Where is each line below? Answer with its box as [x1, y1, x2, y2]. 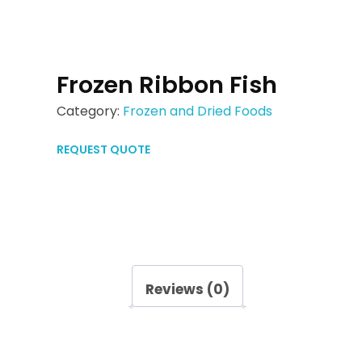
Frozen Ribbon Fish [57, 69, 277, 101]
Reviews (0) [145, 280, 229, 300]
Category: [57, 102, 123, 120]
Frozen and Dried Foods [123, 102, 272, 120]
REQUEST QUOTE [57, 141, 150, 158]
